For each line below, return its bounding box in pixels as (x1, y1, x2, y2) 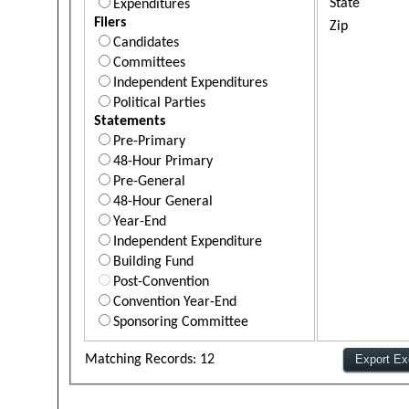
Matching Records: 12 (85, 351, 215, 367)
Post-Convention (113, 274, 209, 289)
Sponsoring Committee (113, 314, 248, 330)
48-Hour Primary (113, 153, 213, 169)
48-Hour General (113, 194, 213, 209)
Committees (113, 55, 185, 70)
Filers (94, 15, 126, 30)
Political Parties (113, 95, 205, 110)
